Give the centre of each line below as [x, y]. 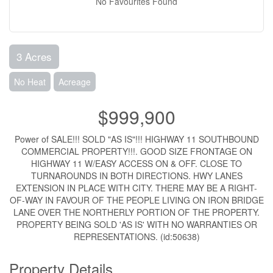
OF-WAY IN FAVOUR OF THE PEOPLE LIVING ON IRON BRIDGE [136, 200]
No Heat [30, 82]
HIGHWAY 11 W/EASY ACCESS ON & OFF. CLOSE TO [136, 163]
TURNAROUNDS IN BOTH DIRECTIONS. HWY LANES [136, 175]
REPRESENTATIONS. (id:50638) [136, 236]
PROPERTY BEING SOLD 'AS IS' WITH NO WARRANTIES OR [136, 224]
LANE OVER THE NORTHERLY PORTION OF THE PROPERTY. [136, 212]
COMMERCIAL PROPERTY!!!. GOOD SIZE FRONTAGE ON [136, 151]
